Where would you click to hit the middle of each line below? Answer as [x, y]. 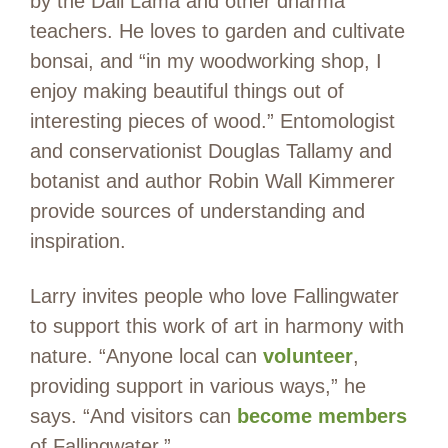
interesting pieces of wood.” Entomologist [212, 120]
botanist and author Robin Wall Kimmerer [212, 180]
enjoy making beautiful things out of [187, 90]
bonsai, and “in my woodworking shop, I [206, 60]
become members [322, 415]
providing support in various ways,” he [198, 385]
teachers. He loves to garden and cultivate [217, 30]
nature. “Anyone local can [146, 355]
